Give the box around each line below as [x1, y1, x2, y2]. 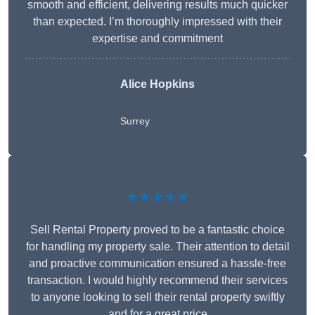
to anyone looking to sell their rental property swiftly [30, 291, 285, 304]
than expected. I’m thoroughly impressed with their [33, 15, 282, 28]
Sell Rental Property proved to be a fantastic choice [30, 224, 285, 236]
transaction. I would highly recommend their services [27, 274, 288, 287]
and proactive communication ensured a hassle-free [29, 257, 286, 270]
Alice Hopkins [120, 78, 195, 91]
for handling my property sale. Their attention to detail [25, 240, 290, 253]
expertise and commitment [92, 32, 223, 45]
